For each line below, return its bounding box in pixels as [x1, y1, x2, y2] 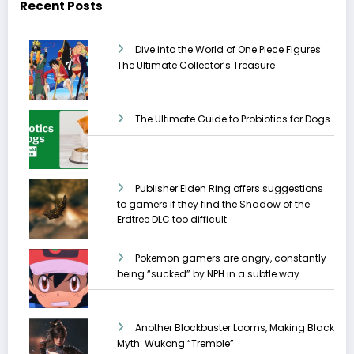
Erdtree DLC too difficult [117, 213, 227, 227]
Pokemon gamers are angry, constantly [135, 251, 326, 265]
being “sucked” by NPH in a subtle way [117, 267, 299, 281]
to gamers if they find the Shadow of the [117, 198, 310, 212]
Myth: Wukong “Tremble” [117, 337, 234, 351]
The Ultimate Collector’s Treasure [117, 58, 275, 73]
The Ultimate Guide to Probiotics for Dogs [135, 112, 330, 126]
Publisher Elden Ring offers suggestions [135, 182, 323, 196]
